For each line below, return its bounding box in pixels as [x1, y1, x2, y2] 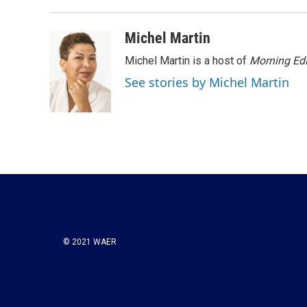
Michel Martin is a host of [125, 54, 249, 67]
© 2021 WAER [63, 237, 116, 247]
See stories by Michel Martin [125, 74, 289, 90]
